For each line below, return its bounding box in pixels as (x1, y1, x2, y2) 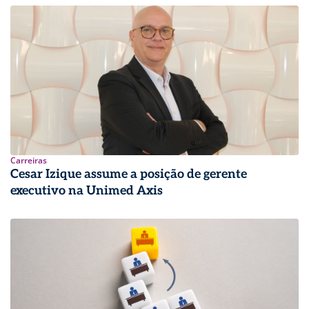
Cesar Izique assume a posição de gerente (10, 167, 247, 182)
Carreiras (10, 154, 47, 167)
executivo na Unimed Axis (10, 183, 163, 199)
